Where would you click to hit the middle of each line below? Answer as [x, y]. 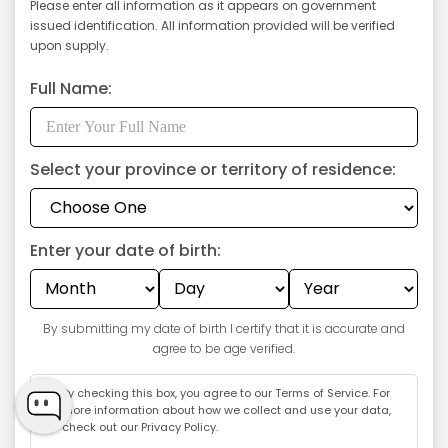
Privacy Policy [178, 426]
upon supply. [69, 45]
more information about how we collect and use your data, [226, 409]
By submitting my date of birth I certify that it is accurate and [224, 328]
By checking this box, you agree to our [168, 392]
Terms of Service [321, 392]
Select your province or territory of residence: [213, 169]
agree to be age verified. [224, 348]
